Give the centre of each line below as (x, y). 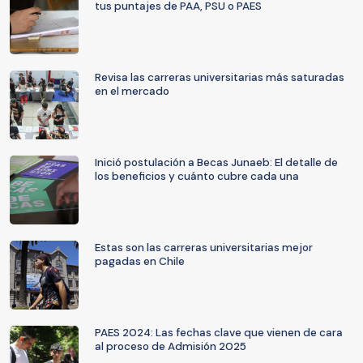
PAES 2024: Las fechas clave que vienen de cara (219, 333)
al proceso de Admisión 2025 (171, 346)
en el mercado (132, 91)
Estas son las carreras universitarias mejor (204, 248)
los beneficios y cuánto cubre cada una (197, 176)
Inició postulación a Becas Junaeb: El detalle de (216, 162)
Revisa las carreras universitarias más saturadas (220, 77)
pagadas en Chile (140, 261)
